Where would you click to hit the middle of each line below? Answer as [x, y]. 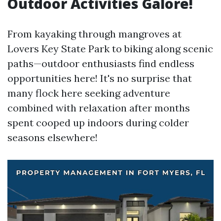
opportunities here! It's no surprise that [100, 78]
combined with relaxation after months [99, 108]
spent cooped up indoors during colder [98, 123]
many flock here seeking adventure [89, 93]
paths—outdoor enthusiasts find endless [101, 63]
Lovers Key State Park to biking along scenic [110, 49]
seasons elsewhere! [53, 137]
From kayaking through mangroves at [94, 34]
